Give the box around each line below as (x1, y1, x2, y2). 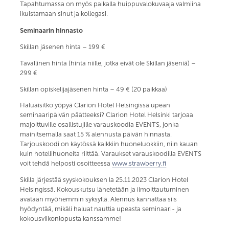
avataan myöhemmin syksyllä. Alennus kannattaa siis (20, 196, 177, 203)
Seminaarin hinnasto (20, 27, 83, 35)
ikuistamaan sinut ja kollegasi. (20, 10, 108, 18)
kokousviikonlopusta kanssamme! (20, 215, 122, 223)
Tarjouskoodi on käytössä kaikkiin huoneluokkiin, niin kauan (20, 141, 198, 148)
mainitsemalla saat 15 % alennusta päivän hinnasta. (20, 131, 172, 139)
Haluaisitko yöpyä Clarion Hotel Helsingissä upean (20, 102, 171, 109)
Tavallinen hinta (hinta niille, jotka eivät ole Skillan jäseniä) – (20, 59, 196, 67)
